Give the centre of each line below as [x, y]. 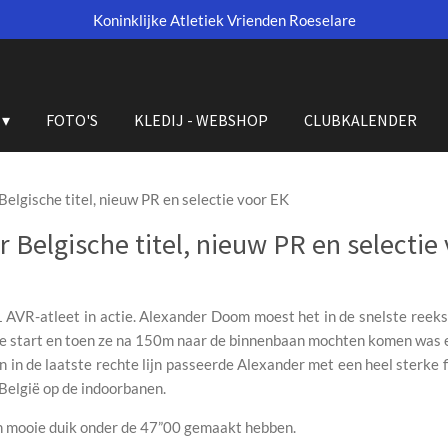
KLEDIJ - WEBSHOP [200, 120]
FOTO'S [71, 120]
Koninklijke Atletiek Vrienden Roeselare [224, 19]
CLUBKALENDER [360, 120]
